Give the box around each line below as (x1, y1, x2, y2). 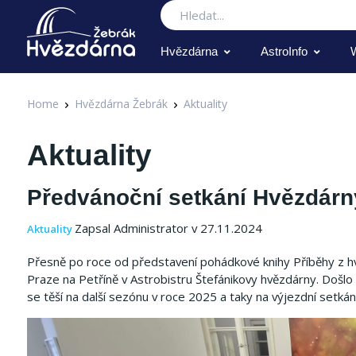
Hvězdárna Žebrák (75, 96, 168, 111)
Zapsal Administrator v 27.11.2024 (75, 220, 262, 236)
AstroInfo (261, 44, 308, 58)
